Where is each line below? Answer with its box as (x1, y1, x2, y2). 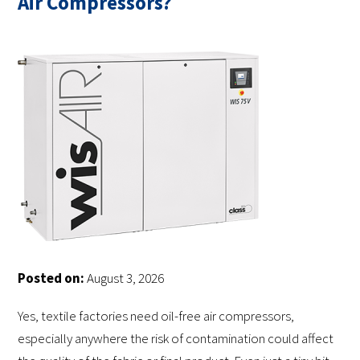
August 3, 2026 (84, 269, 164, 288)
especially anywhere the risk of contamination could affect (18, 329, 333, 348)
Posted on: (18, 269, 84, 288)
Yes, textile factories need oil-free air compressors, (18, 307, 294, 325)
